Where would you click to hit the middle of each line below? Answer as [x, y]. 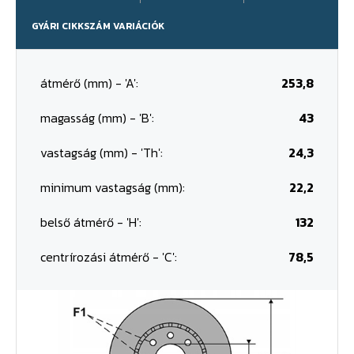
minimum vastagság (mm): [113, 187]
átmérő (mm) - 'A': [89, 83]
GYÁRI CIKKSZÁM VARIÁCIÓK [98, 26]
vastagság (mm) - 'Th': [102, 153]
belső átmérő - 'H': [91, 222]
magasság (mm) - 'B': [97, 118]
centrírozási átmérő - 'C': [109, 257]
